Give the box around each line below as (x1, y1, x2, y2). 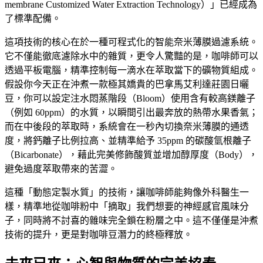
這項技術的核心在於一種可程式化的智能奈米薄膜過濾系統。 (5, 37, 258, 48)
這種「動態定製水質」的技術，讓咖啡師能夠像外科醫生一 (5, 187, 249, 198)
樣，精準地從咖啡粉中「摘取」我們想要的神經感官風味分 (5, 201, 249, 212)
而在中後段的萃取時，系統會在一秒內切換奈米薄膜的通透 (5, 122, 249, 132)
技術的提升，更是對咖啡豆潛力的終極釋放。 (5, 230, 193, 240)
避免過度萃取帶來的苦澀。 (5, 164, 117, 174)
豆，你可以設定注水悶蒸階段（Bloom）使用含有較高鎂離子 (5, 93, 255, 104)
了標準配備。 (5, 14, 61, 24)
